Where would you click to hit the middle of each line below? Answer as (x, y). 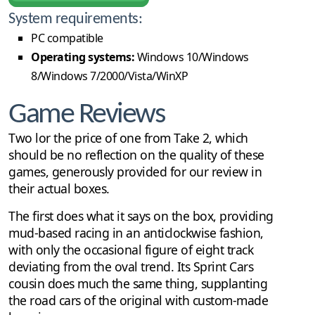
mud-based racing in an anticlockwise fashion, (136, 232)
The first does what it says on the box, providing (141, 216)
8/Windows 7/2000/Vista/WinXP (109, 76)
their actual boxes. (59, 188)
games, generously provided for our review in (135, 171)
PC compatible (67, 38)
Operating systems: (83, 57)
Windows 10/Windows (192, 57)
